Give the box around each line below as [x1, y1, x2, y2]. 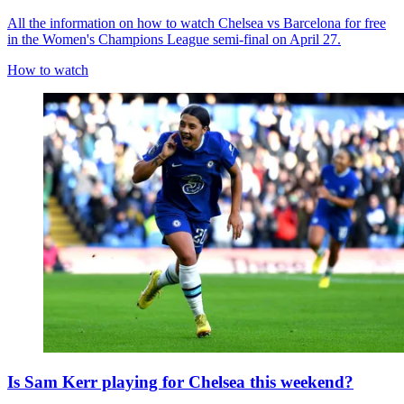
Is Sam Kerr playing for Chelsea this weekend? [7, 372, 353, 392]
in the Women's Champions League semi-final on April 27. [7, 31, 341, 47]
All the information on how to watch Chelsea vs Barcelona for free [7, 14, 386, 31]
